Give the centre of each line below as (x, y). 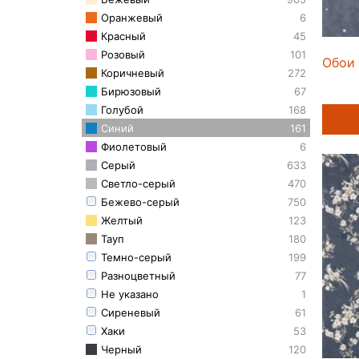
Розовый (123, 55)
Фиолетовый (134, 147)
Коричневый (133, 73)
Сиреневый (131, 313)
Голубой (122, 110)
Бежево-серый (140, 202)
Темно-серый (136, 258)
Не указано (130, 294)
